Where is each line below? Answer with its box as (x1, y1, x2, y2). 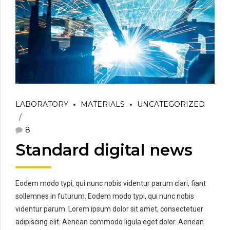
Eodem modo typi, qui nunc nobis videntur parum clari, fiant (15, 179, 206, 188)
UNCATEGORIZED (137, 100, 205, 109)
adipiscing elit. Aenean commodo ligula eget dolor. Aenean (15, 218, 204, 226)
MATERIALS (81, 100, 125, 109)
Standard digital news (15, 140, 193, 160)
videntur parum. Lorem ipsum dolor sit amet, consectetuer (15, 205, 203, 214)
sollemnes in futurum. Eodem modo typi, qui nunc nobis (15, 192, 194, 201)
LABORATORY (15, 100, 68, 109)
